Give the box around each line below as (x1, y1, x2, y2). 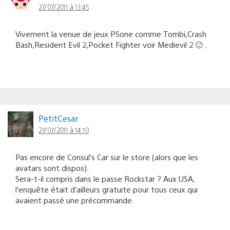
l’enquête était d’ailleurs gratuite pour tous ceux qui (15, 184, 198, 194)
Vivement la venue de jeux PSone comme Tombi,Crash (15, 28, 206, 39)
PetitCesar (39, 112, 78, 124)
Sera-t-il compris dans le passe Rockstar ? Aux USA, (15, 173, 195, 183)
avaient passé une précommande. (15, 195, 134, 205)
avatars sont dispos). (15, 162, 89, 172)
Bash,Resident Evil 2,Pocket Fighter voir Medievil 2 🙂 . (15, 39, 207, 49)
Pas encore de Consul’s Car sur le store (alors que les (15, 151, 198, 162)
